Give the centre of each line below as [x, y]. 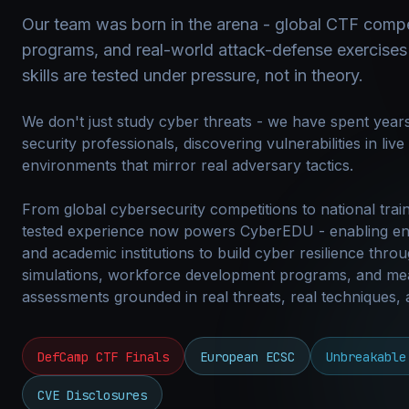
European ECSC [247, 357]
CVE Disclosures [92, 395]
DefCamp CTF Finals [103, 357]
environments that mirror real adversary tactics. [188, 165]
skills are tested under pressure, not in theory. [193, 75]
